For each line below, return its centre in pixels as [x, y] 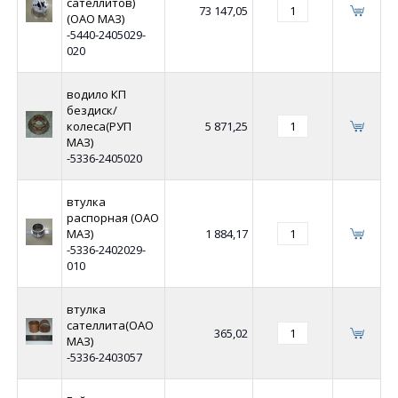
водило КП [96, 95]
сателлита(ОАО [110, 326]
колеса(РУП [99, 127]
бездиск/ [92, 111]
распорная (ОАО [112, 218]
